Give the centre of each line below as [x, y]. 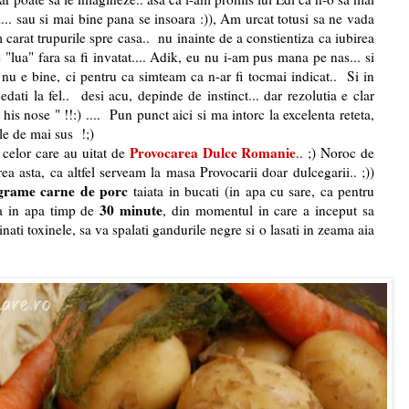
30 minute [131, 210]
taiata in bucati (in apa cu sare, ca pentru [252, 190]
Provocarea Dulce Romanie [213, 152]
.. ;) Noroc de [336, 152]
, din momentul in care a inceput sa [269, 210]
